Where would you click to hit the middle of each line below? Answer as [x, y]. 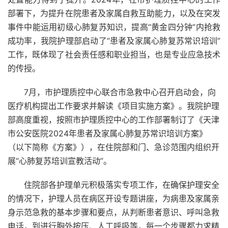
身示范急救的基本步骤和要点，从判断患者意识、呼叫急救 [113, 212]
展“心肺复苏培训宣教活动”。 [60, 161]
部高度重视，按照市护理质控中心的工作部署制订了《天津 [113, 120]
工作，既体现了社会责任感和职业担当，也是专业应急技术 [114, 54]
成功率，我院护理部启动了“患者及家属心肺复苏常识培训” [114, 41]
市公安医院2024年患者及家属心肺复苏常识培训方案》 [107, 133]
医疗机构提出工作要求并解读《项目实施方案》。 [97, 106]
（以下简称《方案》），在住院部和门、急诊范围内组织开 [113, 147]
